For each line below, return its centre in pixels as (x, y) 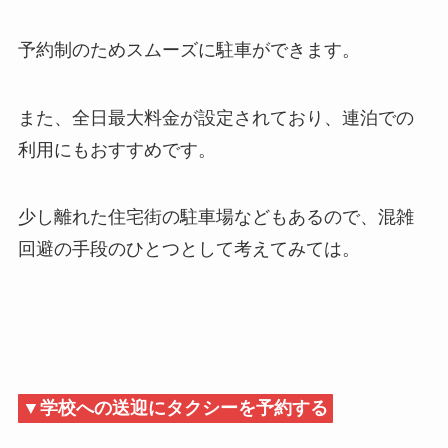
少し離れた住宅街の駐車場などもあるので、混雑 (215, 217)
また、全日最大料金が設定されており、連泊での (215, 117)
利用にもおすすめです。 (116, 149)
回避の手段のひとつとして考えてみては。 (188, 249)
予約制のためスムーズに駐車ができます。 (188, 49)
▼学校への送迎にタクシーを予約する (175, 408)
